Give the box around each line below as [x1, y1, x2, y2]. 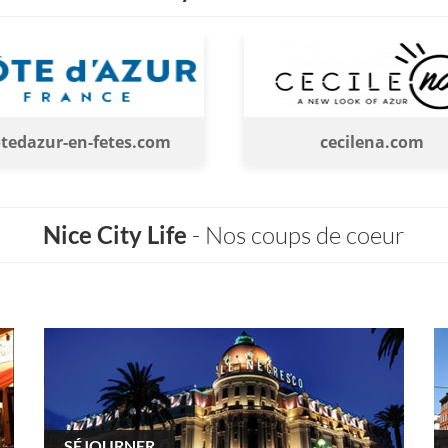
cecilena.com [213, 131, 318, 153]
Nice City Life [43, 220, 187, 249]
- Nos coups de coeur [187, 220, 405, 250]
